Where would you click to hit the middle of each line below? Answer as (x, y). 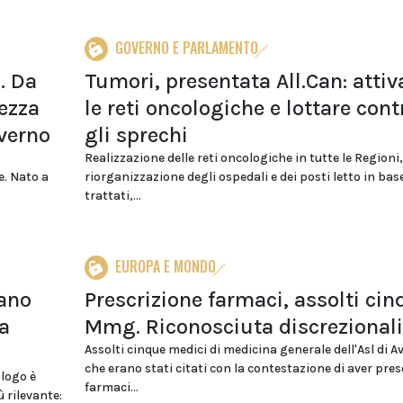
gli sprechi (136, 135)
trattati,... (112, 196)
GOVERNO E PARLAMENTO (186, 48)
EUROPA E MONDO (165, 266)
